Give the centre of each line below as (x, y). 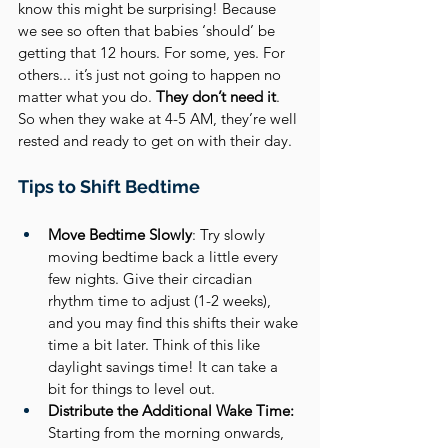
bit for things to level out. (131, 388)
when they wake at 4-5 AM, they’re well (168, 118)
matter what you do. (85, 96)
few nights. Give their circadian (152, 278)
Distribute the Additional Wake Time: (171, 410)
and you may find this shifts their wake (175, 322)
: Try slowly (230, 234)
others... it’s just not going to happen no (151, 74)
